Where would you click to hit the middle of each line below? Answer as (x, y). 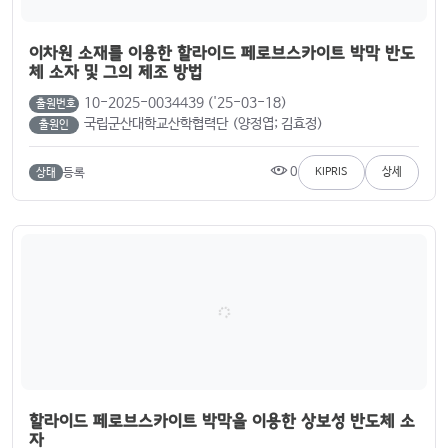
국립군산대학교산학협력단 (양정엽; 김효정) (203, 124)
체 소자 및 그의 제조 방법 (115, 71)
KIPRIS (331, 172)
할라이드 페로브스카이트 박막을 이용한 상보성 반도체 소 (222, 420)
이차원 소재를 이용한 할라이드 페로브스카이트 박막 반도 (222, 52)
